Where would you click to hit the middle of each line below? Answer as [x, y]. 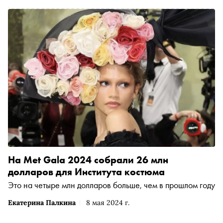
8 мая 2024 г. [108, 203]
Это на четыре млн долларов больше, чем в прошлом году [111, 185]
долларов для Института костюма [86, 172]
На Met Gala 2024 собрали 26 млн [88, 160]
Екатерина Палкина [42, 203]
